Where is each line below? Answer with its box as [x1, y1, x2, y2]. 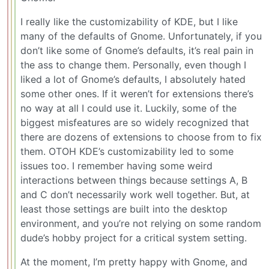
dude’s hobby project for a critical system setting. [20, 232, 247, 244]
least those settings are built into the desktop [20, 203, 228, 216]
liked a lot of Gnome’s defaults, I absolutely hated [20, 73, 246, 86]
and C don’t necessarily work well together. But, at [20, 189, 250, 201]
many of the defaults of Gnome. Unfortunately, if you [20, 30, 262, 43]
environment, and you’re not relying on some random [20, 217, 261, 230]
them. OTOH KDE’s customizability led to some [20, 145, 234, 158]
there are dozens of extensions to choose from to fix [20, 131, 262, 144]
